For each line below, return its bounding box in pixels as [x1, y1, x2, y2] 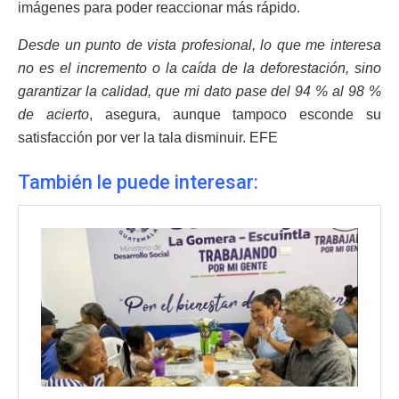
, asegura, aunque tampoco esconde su [88, 106, 382, 122]
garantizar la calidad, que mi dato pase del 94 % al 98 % [18, 83, 381, 99]
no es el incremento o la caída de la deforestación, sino [18, 60, 381, 76]
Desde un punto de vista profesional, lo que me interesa [18, 37, 381, 53]
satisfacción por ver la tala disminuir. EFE [18, 129, 278, 145]
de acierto [18, 106, 89, 122]
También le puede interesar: [18, 170, 258, 193]
